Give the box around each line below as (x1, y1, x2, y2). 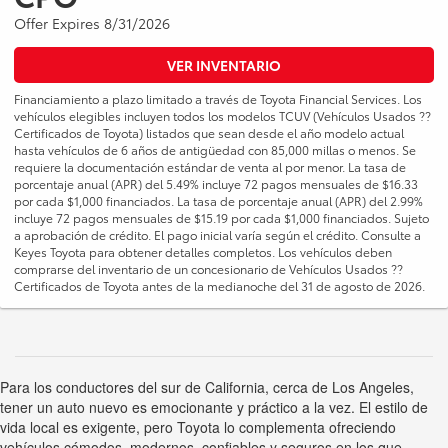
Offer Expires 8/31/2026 (14, 13, 170, 34)
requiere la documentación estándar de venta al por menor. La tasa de (14, 158, 406, 176)
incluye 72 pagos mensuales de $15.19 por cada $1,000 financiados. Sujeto (14, 209, 429, 227)
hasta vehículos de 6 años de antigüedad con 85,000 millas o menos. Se (14, 141, 416, 159)
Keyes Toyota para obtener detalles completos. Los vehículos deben (14, 243, 392, 261)
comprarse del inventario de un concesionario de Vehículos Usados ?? (14, 260, 403, 278)
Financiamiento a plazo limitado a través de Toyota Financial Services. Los (14, 90, 422, 108)
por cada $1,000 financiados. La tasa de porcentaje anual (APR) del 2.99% (14, 192, 423, 210)
